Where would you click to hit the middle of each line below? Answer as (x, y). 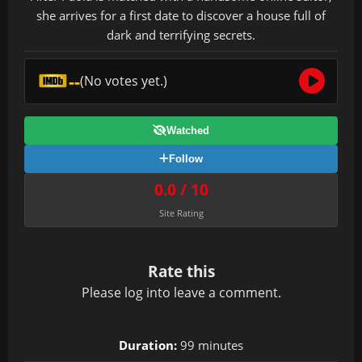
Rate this (181, 271)
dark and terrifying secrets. (181, 34)
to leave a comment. (219, 292)
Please (103, 292)
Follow (186, 158)
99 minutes (210, 345)
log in (141, 292)
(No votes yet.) (123, 80)
